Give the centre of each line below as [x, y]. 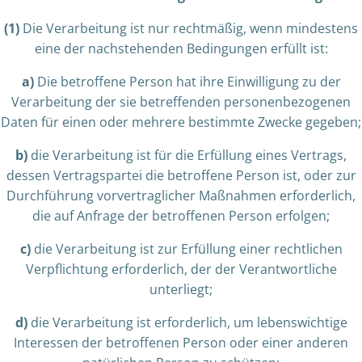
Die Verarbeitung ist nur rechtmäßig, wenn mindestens [189, 28]
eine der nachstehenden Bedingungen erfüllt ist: [181, 48]
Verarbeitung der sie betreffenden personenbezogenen [181, 102]
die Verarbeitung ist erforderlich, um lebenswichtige [187, 322]
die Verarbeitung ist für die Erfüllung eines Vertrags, [187, 155]
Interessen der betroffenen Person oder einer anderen [181, 343]
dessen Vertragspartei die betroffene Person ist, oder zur [181, 175]
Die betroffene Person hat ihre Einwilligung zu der [187, 82]
